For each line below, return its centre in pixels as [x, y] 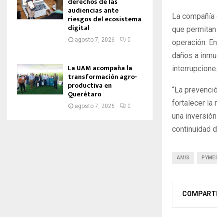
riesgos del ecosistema [105, 19]
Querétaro [85, 94]
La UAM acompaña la [100, 68]
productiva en [90, 85]
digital [79, 28]
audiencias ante [93, 10]
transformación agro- [102, 77]
